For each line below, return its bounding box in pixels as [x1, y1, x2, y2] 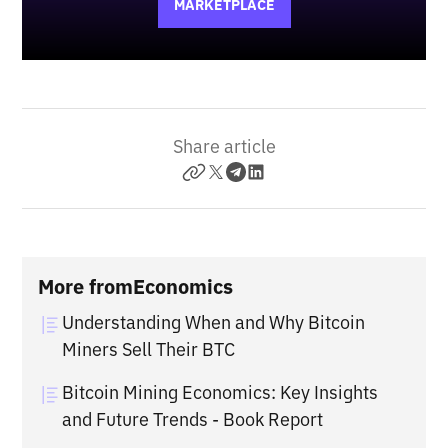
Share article [172, 135, 276, 159]
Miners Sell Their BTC [62, 338, 236, 362]
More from [38, 273, 134, 301]
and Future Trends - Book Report [62, 408, 324, 432]
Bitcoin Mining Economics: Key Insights [62, 381, 379, 405]
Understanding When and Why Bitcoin [62, 311, 366, 335]
